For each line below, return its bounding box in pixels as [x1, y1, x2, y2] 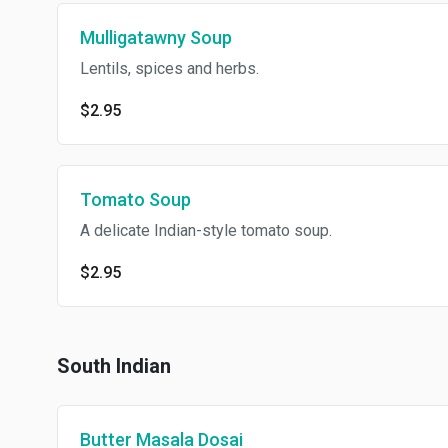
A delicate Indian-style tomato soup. [80, 221, 332, 240]
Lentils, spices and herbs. [80, 59, 259, 78]
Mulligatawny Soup [80, 27, 232, 48]
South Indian [57, 354, 171, 378]
